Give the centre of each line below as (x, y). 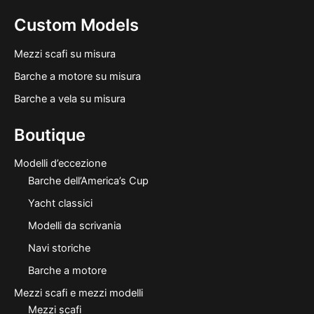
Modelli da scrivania (74, 225)
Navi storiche (59, 248)
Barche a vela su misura (69, 98)
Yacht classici (60, 203)
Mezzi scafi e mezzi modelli (78, 293)
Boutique (49, 135)
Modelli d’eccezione (60, 164)
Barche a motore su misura (77, 76)
